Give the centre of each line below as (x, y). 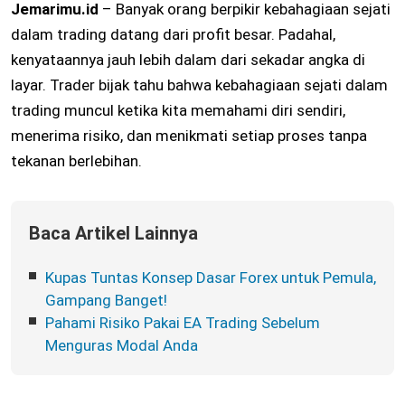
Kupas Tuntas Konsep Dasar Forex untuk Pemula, (211, 278)
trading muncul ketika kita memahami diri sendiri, (178, 111)
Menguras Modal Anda (122, 346)
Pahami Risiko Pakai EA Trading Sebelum (183, 323)
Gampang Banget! (106, 301)
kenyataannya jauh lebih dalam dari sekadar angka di (188, 60)
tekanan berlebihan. (76, 161)
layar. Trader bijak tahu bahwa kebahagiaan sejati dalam (199, 85)
